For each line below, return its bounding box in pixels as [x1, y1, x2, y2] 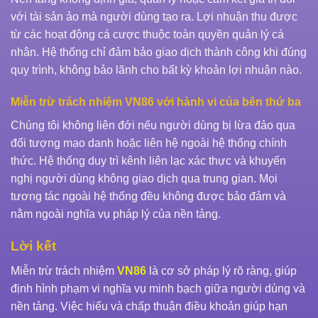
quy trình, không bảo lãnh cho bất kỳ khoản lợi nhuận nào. [11, 63, 302, 76]
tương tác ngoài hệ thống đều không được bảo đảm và [11, 190, 286, 203]
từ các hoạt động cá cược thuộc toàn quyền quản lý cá [11, 28, 284, 40]
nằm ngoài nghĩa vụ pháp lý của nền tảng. [11, 208, 221, 221]
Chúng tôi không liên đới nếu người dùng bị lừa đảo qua [11, 119, 295, 132]
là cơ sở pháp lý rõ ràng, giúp [146, 264, 297, 277]
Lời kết [11, 238, 56, 254]
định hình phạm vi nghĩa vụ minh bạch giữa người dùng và [11, 282, 305, 295]
